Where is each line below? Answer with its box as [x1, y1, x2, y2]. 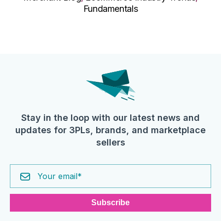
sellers [96, 137, 125, 147]
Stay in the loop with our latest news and [21, 112, 200, 123]
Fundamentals [83, 3, 138, 14]
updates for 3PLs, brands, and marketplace [15, 124, 206, 135]
